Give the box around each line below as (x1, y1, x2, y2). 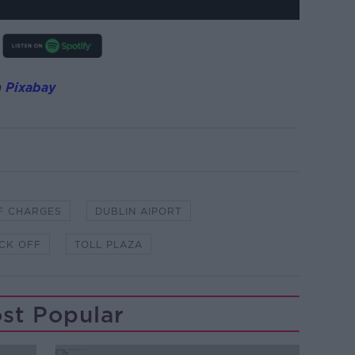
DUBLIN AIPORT (94, 204, 182, 217)
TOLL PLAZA (74, 238, 143, 250)
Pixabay (5, 79, 55, 95)
